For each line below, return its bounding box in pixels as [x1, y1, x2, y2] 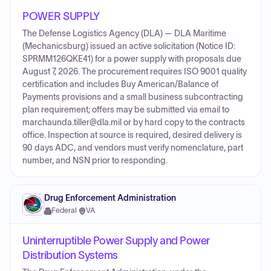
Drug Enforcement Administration [44, 194, 176, 203]
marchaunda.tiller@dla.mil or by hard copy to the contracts [22, 118, 245, 127]
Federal [51, 207, 77, 214]
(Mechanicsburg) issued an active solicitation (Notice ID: [22, 42, 235, 51]
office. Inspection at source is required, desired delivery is [22, 131, 242, 140]
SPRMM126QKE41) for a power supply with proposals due [22, 54, 241, 64]
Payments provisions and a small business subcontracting [22, 93, 243, 102]
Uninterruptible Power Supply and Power [22, 235, 210, 247]
